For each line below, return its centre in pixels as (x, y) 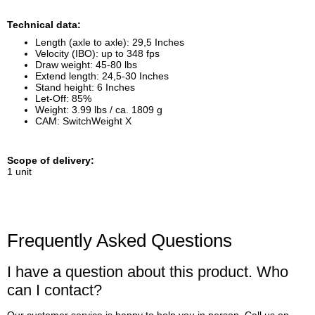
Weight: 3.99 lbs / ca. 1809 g (99, 109)
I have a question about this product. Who (148, 271)
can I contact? (54, 290)
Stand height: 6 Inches (85, 87)
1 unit (19, 172)
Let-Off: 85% (63, 98)
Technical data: (44, 24)
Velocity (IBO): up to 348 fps (97, 53)
